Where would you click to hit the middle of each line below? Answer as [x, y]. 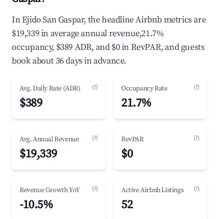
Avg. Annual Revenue [49, 139]
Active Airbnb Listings [153, 190]
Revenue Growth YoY [50, 190]
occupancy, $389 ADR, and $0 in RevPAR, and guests [108, 47]
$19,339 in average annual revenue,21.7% [88, 33]
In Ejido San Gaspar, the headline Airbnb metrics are [109, 20]
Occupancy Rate [144, 88]
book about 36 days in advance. [69, 61]
